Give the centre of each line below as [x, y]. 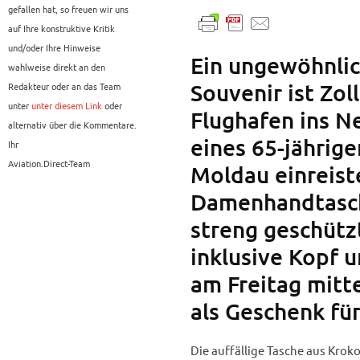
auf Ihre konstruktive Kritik [61, 29]
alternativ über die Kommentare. [72, 125]
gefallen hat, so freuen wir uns [68, 9]
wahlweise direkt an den [57, 67]
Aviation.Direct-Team [49, 164]
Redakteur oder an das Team [64, 86]
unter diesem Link [67, 106]
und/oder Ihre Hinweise [54, 48]
